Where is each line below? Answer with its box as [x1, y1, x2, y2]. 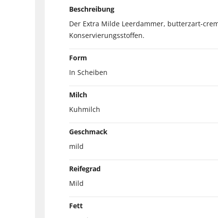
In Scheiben [69, 67, 108, 77]
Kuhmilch [69, 104, 100, 114]
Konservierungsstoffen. [69, 30, 145, 40]
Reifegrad [69, 163, 101, 173]
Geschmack [69, 127, 108, 136]
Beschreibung [69, 4, 114, 14]
